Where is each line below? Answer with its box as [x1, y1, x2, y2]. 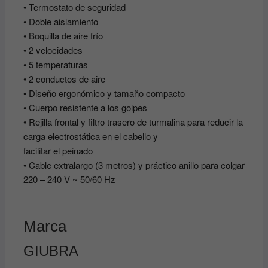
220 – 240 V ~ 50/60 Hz [23, 173, 115, 186]
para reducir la [187, 115, 243, 129]
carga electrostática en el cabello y [23, 130, 158, 143]
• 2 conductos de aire [23, 72, 105, 86]
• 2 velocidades [23, 44, 83, 57]
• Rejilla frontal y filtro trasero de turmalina [23, 115, 187, 129]
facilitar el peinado [23, 144, 93, 157]
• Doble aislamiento [23, 15, 98, 28]
